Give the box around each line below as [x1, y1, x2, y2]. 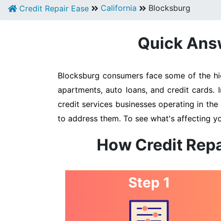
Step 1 [128, 174, 170, 191]
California [101, 3, 137, 13]
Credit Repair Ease [17, 3, 89, 13]
